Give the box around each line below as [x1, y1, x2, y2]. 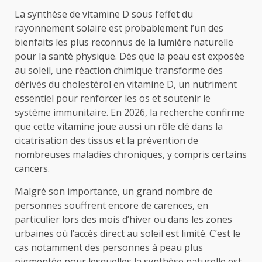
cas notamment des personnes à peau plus [15, 240, 203, 254]
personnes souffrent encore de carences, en [15, 198, 208, 212]
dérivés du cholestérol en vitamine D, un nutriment [15, 77, 237, 91]
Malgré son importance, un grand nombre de [15, 184, 213, 198]
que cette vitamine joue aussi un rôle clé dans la [15, 119, 223, 133]
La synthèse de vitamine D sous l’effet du [15, 7, 193, 20]
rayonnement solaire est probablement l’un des [15, 21, 223, 35]
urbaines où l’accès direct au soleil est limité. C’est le [15, 226, 240, 240]
